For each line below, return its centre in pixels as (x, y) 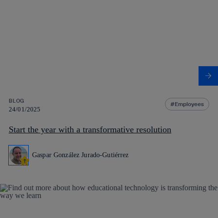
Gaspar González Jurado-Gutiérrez (81, 155)
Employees (189, 104)
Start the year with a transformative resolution (90, 129)
